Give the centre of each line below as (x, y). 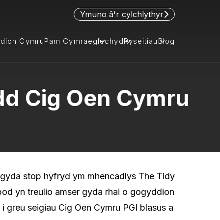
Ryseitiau (141, 41)
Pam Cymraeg (71, 41)
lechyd (111, 41)
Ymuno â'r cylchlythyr (122, 14)
